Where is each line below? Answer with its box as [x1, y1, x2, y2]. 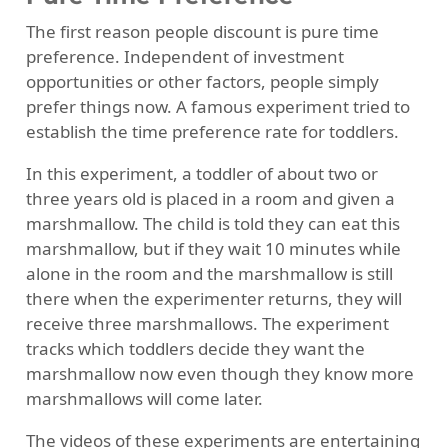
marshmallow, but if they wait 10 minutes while [25, 236, 401, 260]
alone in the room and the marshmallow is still [25, 261, 393, 285]
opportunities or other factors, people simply [25, 69, 379, 93]
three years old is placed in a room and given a [25, 186, 395, 210]
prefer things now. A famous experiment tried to [25, 94, 410, 118]
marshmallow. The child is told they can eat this [25, 211, 400, 235]
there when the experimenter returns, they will [25, 286, 402, 310]
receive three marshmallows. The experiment [25, 311, 389, 335]
